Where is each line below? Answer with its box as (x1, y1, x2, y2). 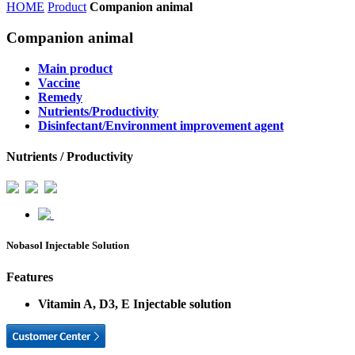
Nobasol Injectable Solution (6, 239, 129, 252)
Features (6, 269, 53, 284)
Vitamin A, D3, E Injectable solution (38, 296, 231, 311)
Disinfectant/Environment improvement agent (38, 118, 284, 132)
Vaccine (38, 75, 80, 90)
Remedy (38, 90, 82, 104)
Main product (38, 61, 113, 75)
